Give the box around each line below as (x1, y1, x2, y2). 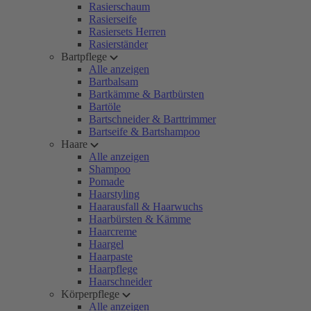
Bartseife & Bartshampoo (89, 126, 200, 137)
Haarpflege (89, 263, 137, 275)
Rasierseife (89, 13, 137, 25)
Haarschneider (89, 276, 152, 287)
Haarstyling (89, 188, 140, 200)
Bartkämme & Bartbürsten (89, 88, 204, 100)
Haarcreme (89, 226, 137, 237)
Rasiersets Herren (89, 26, 166, 37)
